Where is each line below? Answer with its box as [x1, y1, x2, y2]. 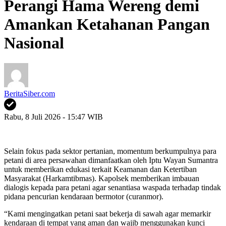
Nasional [4, 33, 64, 52]
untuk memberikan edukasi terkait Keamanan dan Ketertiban [4, 165, 197, 174]
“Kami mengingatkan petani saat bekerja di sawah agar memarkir [4, 209, 211, 218]
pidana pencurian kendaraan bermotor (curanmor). [4, 192, 163, 201]
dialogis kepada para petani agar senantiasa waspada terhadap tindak [4, 183, 221, 192]
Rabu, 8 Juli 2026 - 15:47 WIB [4, 112, 103, 122]
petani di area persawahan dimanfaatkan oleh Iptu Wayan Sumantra [4, 156, 218, 165]
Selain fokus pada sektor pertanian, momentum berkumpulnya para [4, 147, 216, 156]
